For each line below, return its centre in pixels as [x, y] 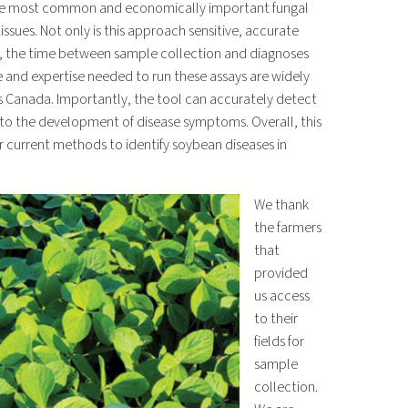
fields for [279, 341]
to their [275, 318]
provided [280, 273]
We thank [281, 204]
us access [281, 296]
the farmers [287, 227]
